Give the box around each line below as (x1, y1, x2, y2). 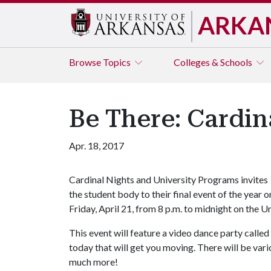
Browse (69, 56, 103, 68)
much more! (69, 256, 118, 267)
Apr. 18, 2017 (69, 140, 124, 151)
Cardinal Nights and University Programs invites (69, 174, 268, 185)
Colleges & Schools (174, 56, 254, 68)
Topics (103, 56, 132, 68)
